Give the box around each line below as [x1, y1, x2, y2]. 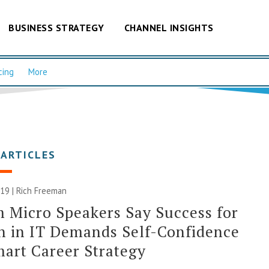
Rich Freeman [16, 184, 67, 196]
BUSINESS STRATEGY [8, 21, 104, 34]
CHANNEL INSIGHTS [124, 21, 214, 34]
